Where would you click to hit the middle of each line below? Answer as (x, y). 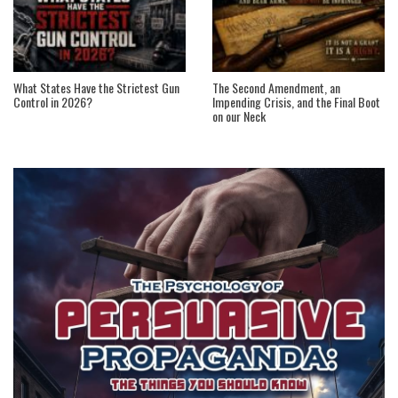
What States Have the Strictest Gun (96, 88)
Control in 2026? (53, 102)
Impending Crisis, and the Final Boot (296, 102)
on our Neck (239, 116)
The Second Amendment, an (276, 88)
